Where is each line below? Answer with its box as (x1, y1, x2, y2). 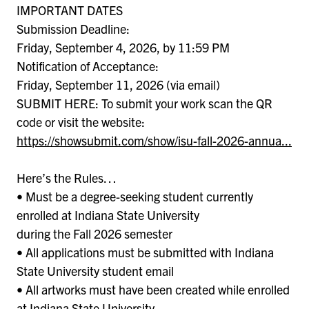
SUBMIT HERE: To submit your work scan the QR (17, 94, 272, 111)
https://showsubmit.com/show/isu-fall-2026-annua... (17, 132, 292, 148)
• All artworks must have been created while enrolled (17, 281, 290, 297)
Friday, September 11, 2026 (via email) (17, 76, 220, 92)
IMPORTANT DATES (17, 1, 123, 18)
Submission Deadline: (17, 20, 130, 37)
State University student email (17, 262, 174, 279)
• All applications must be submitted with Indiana (17, 243, 274, 260)
